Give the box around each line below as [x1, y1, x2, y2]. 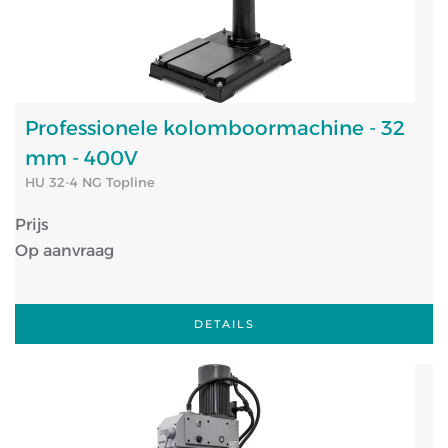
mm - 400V [25, 146, 138, 170]
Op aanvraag [15, 241, 114, 260]
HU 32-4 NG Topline [25, 174, 155, 190]
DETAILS [193, 317, 255, 331]
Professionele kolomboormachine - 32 [25, 116, 405, 140]
